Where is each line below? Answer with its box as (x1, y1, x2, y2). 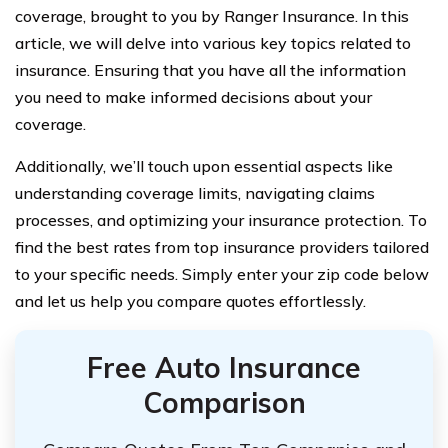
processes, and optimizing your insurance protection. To (15, 210, 427, 230)
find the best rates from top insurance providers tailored (15, 237, 429, 257)
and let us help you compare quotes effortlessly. (15, 291, 366, 311)
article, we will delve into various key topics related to (15, 33, 411, 53)
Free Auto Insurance (87, 350, 361, 385)
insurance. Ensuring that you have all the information (15, 60, 406, 80)
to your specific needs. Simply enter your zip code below (15, 264, 429, 284)
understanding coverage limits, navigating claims (15, 183, 375, 203)
